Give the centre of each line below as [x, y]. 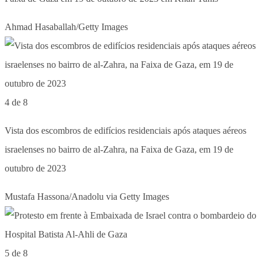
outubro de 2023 [35, 168]
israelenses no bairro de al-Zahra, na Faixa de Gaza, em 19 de [119, 149]
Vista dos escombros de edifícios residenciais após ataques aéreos [126, 130]
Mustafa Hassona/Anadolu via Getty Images [87, 196]
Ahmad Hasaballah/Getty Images [66, 27]
